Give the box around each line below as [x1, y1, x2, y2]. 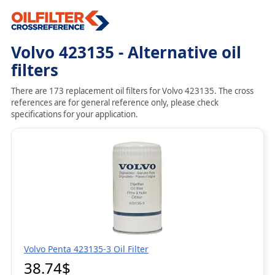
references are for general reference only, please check [10, 97, 219, 108]
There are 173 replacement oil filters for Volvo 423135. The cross [10, 85, 254, 96]
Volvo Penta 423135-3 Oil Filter [23, 243, 149, 255]
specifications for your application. [10, 109, 138, 120]
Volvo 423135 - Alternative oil [10, 41, 241, 63]
